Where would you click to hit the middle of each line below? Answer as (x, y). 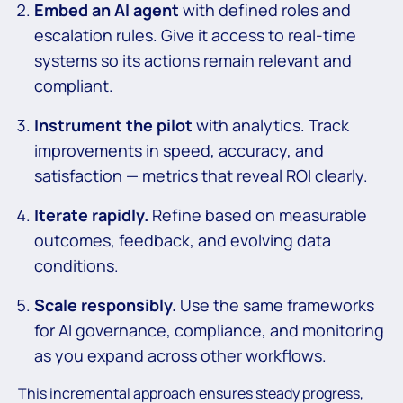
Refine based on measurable (258, 215)
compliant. (74, 86)
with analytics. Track (271, 125)
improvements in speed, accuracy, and (179, 151)
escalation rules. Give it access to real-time (195, 36)
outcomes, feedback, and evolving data (183, 241)
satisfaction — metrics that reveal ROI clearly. (201, 176)
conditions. (76, 266)
